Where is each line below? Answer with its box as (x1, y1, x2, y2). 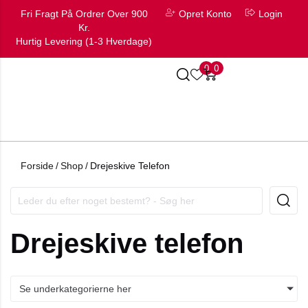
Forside (21, 160, 54, 171)
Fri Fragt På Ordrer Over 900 (20, 8, 148, 19)
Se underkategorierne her (19, 283, 131, 294)
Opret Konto (179, 8, 232, 19)
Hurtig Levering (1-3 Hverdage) (16, 36, 152, 47)
